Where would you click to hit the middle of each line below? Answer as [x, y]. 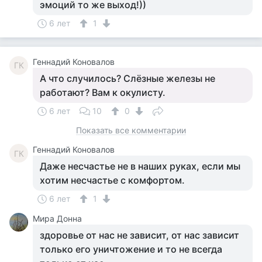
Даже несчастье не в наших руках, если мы [140, 166]
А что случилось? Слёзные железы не [127, 78]
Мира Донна [57, 218]
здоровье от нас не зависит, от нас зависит [139, 235]
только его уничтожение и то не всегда [131, 249]
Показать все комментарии [131, 130]
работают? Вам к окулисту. [103, 92]
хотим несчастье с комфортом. [112, 180]
